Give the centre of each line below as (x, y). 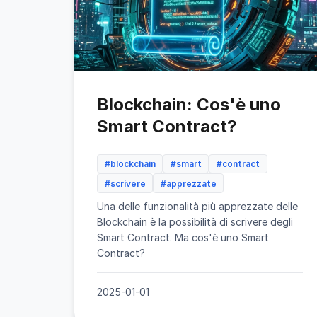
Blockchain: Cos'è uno (189, 104)
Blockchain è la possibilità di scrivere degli (195, 221)
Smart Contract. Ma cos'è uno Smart (183, 237)
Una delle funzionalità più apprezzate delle (197, 206)
